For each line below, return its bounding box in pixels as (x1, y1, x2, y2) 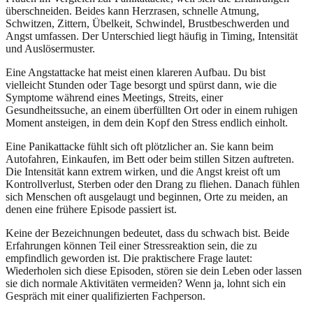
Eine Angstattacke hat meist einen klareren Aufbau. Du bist (6, 66, 265, 78)
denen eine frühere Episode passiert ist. (6, 203, 177, 215)
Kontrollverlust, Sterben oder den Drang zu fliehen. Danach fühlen (6, 177, 300, 190)
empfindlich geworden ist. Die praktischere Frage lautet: (6, 252, 252, 264)
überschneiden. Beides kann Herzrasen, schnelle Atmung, (6, 4, 259, 17)
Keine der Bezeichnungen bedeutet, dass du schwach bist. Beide (6, 226, 289, 239)
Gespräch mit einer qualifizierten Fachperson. (6, 289, 205, 302)
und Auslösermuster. (6, 42, 95, 54)
